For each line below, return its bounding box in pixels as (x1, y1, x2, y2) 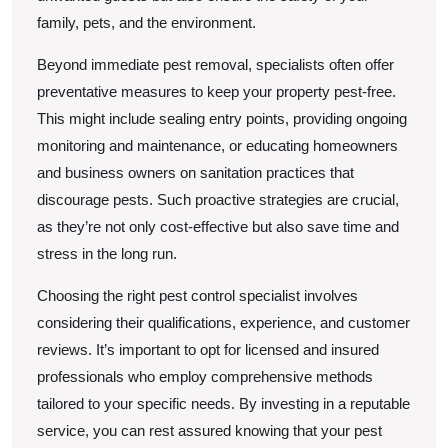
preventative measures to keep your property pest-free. (37, 82, 396, 100)
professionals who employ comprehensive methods (37, 367, 373, 385)
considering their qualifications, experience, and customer (37, 313, 410, 331)
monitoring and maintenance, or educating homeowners (37, 136, 398, 154)
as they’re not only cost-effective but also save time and (37, 217, 399, 235)
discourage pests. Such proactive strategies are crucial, (37, 190, 399, 208)
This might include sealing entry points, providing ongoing (37, 109, 407, 127)
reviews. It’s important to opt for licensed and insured (37, 340, 379, 358)
